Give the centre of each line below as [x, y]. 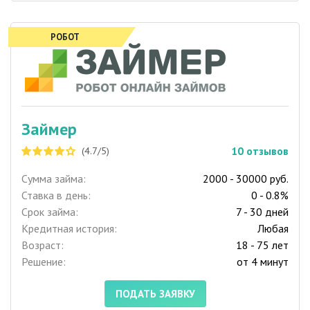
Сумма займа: [54, 179]
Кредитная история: [69, 229]
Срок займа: [50, 212]
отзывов [267, 151]
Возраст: [43, 245]
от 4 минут [263, 262]
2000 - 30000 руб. [246, 179]
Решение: [44, 262]
